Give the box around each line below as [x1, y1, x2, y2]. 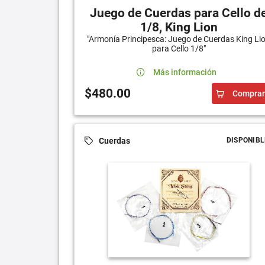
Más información [153, 67, 217, 77]
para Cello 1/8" [151, 44, 206, 54]
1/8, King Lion [140, 20, 218, 35]
